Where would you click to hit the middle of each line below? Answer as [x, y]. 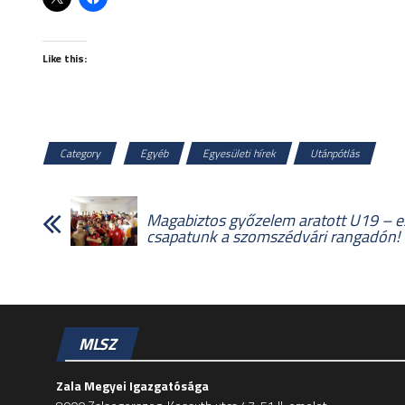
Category [80, 153]
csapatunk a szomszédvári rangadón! [273, 236]
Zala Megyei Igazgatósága [132, 385]
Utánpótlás [335, 153]
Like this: [65, 58]
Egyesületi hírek [239, 153]
